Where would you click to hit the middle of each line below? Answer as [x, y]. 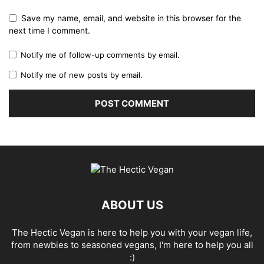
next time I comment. [49, 31]
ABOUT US [132, 205]
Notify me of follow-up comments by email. [100, 55]
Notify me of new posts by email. [82, 75]
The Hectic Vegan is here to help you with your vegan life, [132, 233]
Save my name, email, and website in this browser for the [131, 18]
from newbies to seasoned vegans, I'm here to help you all [132, 245]
